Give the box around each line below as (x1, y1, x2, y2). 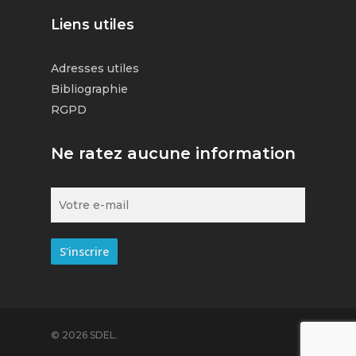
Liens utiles (51, 16, 134, 33)
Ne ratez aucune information (51, 144, 296, 163)
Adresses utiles (51, 61, 139, 75)
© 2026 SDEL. (51, 329, 118, 341)
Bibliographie (51, 82, 128, 96)
